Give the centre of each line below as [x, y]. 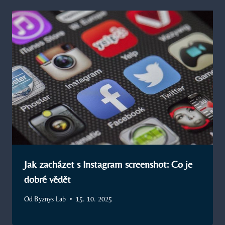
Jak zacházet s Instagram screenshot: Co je [108, 164]
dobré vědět [47, 179]
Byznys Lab [50, 199]
